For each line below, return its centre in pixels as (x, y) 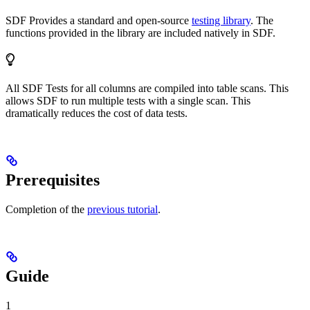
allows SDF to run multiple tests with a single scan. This (128, 101)
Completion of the (46, 210)
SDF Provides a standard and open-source (99, 21)
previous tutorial (122, 210)
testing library (221, 21)
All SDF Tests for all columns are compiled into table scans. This (147, 89)
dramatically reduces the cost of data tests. (97, 113)
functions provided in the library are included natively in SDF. (140, 33)
